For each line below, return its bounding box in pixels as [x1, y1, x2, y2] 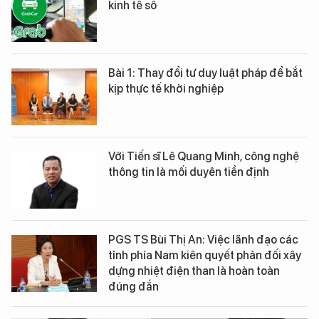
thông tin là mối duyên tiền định [108, 165, 269, 179]
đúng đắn [108, 280, 159, 293]
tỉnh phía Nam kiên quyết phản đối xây [108, 249, 301, 262]
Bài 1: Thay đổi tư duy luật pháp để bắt [108, 66, 303, 80]
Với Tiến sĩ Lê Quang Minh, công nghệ [108, 150, 299, 163]
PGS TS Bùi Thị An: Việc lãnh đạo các [108, 233, 298, 246]
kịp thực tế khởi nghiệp [108, 82, 224, 95]
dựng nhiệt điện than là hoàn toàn [108, 264, 280, 278]
